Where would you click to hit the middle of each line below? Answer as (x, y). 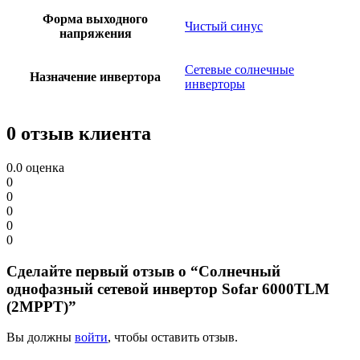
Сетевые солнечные (239, 70)
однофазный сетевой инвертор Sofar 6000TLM (168, 288)
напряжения (95, 34)
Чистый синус (224, 27)
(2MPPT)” (41, 306)
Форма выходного (95, 19)
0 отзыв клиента (79, 134)
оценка (43, 168)
